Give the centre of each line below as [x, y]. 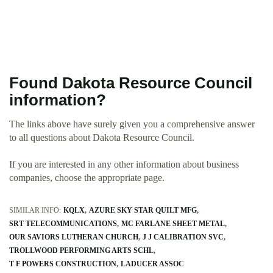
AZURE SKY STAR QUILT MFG [143, 210]
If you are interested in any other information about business [124, 164]
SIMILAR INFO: [35, 210]
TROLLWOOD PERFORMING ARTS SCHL [81, 250]
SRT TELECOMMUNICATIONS [63, 223]
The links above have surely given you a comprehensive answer [132, 124]
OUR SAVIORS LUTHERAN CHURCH [74, 237]
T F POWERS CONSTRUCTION [63, 264]
